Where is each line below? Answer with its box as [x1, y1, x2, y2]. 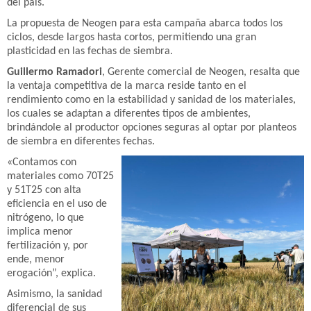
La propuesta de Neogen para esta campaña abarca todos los [7, 18, 283, 29]
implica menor [7, 226, 73, 237]
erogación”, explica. [7, 268, 96, 279]
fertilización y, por [7, 240, 88, 251]
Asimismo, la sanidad [7, 289, 102, 300]
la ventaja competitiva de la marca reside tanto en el [7, 81, 246, 92]
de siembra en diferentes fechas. [7, 136, 155, 147]
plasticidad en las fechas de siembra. [7, 46, 173, 57]
